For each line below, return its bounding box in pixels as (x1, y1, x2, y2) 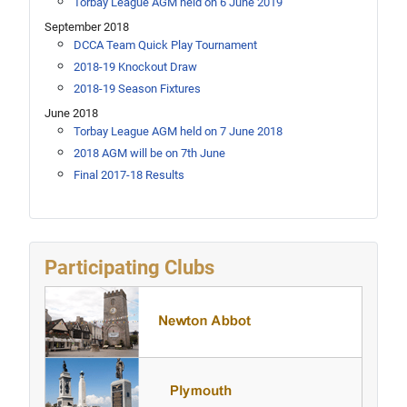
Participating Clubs (45, 254, 214, 279)
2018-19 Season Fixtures (74, 81, 201, 95)
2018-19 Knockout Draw (74, 59, 197, 74)
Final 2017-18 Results (74, 167, 184, 182)
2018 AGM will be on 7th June (74, 145, 225, 160)
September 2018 (45, 19, 129, 34)
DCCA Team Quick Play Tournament (74, 37, 257, 52)
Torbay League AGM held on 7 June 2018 (74, 124, 283, 138)
